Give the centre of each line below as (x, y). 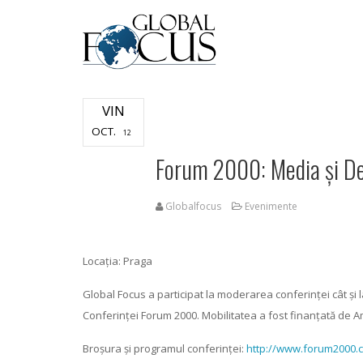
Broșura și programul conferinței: (164, 348)
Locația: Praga (117, 261)
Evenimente (271, 206)
